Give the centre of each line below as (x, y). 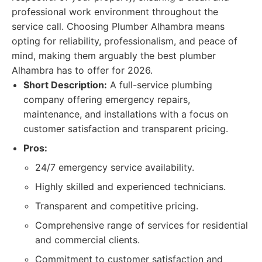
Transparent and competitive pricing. (117, 206)
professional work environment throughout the (115, 12)
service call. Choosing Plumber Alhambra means (118, 26)
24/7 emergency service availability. (115, 167)
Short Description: (65, 85)
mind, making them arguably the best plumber (114, 56)
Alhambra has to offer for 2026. (82, 70)
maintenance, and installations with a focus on (126, 114)
